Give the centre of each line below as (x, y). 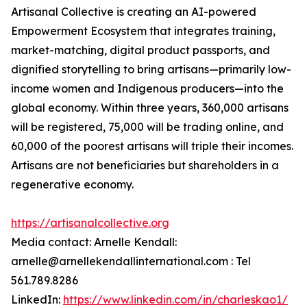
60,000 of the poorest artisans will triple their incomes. (152, 146)
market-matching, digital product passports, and (140, 50)
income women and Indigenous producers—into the (147, 89)
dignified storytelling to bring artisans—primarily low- (151, 70)
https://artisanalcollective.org (90, 223)
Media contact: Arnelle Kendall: (94, 242)
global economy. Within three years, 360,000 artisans (150, 108)
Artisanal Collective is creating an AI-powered (134, 12)
